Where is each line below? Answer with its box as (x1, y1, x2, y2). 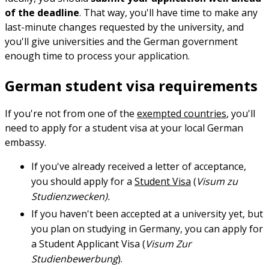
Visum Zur (145, 237, 192, 251)
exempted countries (137, 106, 226, 120)
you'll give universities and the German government (5, 35, 238, 48)
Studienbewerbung (31, 252, 118, 266)
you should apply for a (31, 174, 134, 188)
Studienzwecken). (31, 189, 110, 203)
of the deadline (5, 6, 79, 19)
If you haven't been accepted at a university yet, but (31, 207, 263, 221)
